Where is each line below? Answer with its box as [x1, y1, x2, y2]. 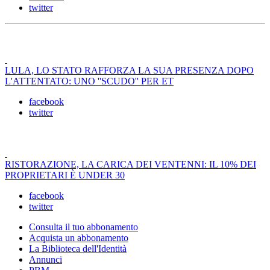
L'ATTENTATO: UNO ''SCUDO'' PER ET [5, 76, 174, 87]
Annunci [29, 254, 62, 265]
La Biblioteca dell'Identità [29, 243, 127, 254]
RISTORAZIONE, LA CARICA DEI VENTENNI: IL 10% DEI [5, 159, 256, 170]
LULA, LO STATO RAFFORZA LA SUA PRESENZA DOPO [5, 65, 254, 76]
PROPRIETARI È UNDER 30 [5, 170, 125, 181]
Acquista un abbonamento [29, 233, 128, 243]
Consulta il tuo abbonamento [29, 222, 138, 233]
